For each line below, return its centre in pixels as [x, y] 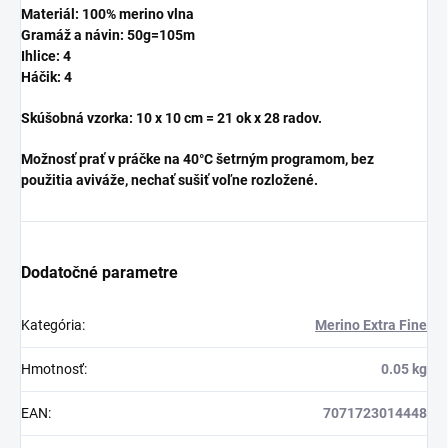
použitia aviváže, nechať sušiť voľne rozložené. [169, 180]
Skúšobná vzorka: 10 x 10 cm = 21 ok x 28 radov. [171, 118]
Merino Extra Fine [371, 325]
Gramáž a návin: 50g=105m [108, 35]
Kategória [51, 325]
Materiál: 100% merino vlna [107, 14]
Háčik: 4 [46, 77]
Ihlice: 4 [46, 56]
